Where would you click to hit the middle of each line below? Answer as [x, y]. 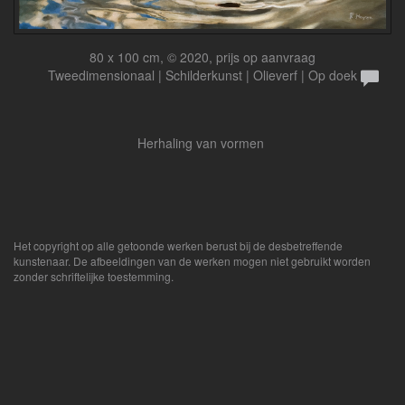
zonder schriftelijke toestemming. [94, 276]
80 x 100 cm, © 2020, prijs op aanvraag [202, 57]
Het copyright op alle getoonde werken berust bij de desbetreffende [178, 245]
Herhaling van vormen [202, 142]
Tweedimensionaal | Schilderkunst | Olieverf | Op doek [202, 75]
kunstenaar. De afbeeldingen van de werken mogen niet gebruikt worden [192, 260]
